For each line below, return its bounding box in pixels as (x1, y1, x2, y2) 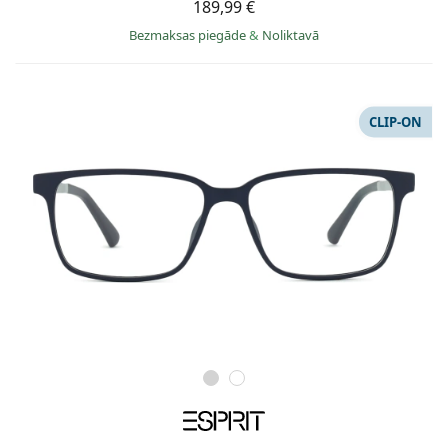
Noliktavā (262, 25, 319, 44)
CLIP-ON (369, 112, 422, 131)
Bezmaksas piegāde (129, 25, 249, 44)
